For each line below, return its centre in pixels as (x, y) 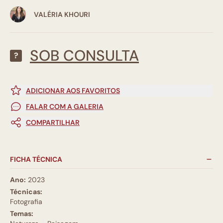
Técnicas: (26, 192)
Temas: (22, 214)
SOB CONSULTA (84, 56)
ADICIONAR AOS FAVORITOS (73, 91)
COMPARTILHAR (53, 123)
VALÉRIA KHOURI (62, 15)
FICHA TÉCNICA (36, 160)
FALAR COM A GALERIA (65, 107)
